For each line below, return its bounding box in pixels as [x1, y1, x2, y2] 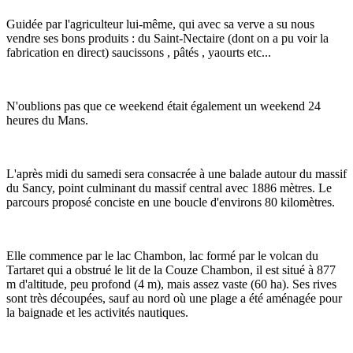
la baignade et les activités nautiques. [6, 305, 188, 319]
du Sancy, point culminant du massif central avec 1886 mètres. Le [6, 180, 332, 195]
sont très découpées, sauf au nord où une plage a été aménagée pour [6, 291, 342, 305]
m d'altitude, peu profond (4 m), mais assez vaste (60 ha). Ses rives [6, 277, 336, 291]
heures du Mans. [6, 113, 88, 127]
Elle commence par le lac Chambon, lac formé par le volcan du [6, 248, 318, 262]
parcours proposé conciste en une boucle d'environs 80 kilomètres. [6, 195, 335, 209]
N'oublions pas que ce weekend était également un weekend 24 [6, 98, 321, 113]
